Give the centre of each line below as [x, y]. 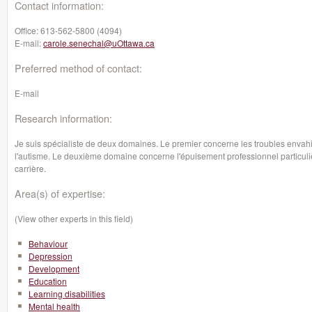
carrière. [30, 168]
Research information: [63, 118]
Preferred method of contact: [78, 68]
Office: [28, 30]
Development [54, 268]
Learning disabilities [67, 294]
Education [48, 281]
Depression [50, 256]
